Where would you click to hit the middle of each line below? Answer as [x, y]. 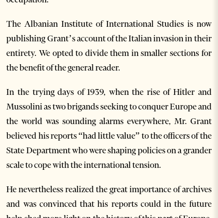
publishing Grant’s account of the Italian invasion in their [109, 38]
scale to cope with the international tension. [84, 165]
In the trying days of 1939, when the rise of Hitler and [109, 92]
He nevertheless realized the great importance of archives [109, 189]
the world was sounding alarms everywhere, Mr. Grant [109, 121]
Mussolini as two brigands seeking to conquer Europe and [109, 106]
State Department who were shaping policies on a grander [109, 150]
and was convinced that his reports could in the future [109, 204]
